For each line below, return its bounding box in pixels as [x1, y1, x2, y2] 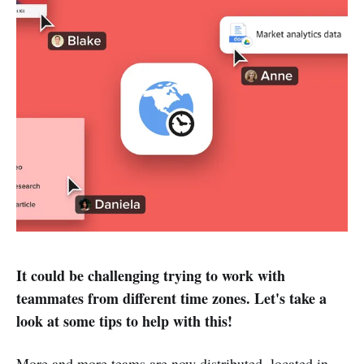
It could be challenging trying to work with [16, 264, 285, 286]
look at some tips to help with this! [16, 310, 232, 331]
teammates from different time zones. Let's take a [16, 287, 327, 309]
